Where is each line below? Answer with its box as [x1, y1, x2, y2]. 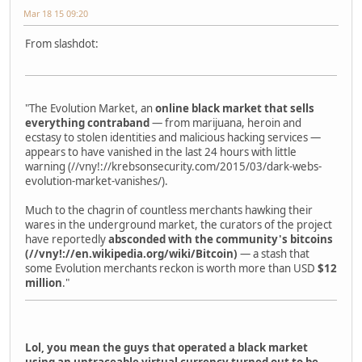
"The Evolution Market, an [25, 100, 155, 116]
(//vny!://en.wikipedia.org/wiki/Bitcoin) [25, 246, 238, 261]
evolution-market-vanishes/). [25, 173, 168, 188]
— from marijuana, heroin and [149, 115, 301, 130]
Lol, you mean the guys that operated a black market [25, 339, 308, 355]
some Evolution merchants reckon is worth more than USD [25, 260, 318, 276]
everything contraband [25, 115, 149, 130]
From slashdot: [25, 36, 99, 51]
